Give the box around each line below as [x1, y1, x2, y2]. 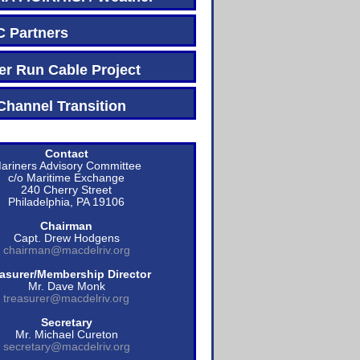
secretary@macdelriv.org [2, 341, 130, 354]
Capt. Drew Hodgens [13, 232, 120, 245]
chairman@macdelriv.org [2, 244, 130, 257]
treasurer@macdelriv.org [3, 292, 130, 305]
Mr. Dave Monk [27, 280, 105, 293]
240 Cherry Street [21, 184, 112, 197]
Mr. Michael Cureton [14, 329, 118, 342]
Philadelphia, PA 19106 [8, 196, 125, 209]
